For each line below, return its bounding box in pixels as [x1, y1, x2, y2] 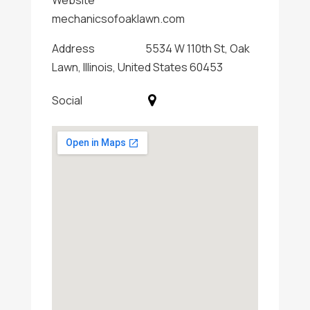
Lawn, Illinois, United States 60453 [51, 60, 223, 75]
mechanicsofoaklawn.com [51, 11, 185, 26]
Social [51, 93, 82, 108]
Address [51, 41, 95, 56]
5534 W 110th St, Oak [145, 41, 250, 56]
